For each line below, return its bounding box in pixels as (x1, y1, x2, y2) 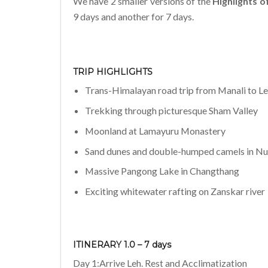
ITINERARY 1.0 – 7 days (73, 239, 171, 251)
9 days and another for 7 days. (73, 11, 194, 23)
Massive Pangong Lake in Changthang (85, 165, 239, 177)
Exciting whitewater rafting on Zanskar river (85, 185, 265, 197)
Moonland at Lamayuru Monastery (85, 124, 226, 136)
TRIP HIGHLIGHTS (73, 66, 153, 77)
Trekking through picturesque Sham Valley (85, 104, 258, 116)
